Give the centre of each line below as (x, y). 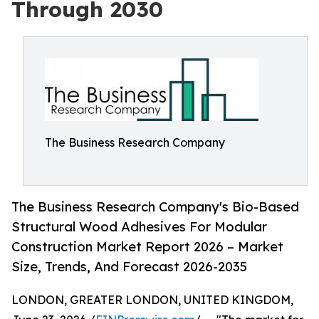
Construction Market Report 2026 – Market (147, 247)
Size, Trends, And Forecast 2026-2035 (129, 267)
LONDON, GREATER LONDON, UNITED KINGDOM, (152, 300)
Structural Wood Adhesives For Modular (139, 227)
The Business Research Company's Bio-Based (155, 207)
